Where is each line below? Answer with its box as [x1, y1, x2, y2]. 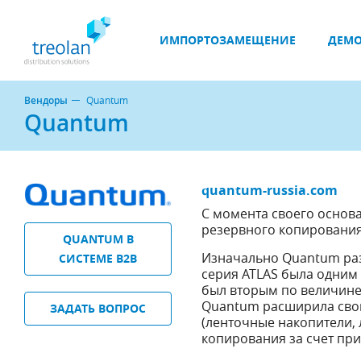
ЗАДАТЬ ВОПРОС [50, 300, 147, 316]
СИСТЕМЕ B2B [59, 250, 138, 266]
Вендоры [24, 93, 68, 107]
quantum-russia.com [201, 181, 338, 199]
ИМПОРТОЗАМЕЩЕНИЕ [159, 32, 296, 48]
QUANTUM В [62, 230, 134, 247]
